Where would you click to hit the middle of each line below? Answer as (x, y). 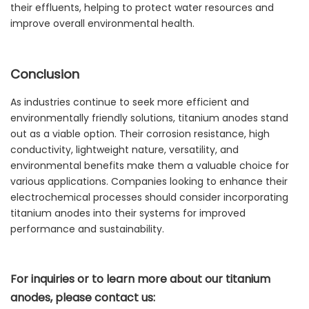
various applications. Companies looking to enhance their (149, 182)
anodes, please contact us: (83, 298)
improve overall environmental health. (102, 24)
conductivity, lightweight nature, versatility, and (124, 150)
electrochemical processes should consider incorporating (149, 198)
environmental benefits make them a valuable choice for (150, 166)
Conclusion (45, 74)
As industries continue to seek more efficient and (130, 102)
